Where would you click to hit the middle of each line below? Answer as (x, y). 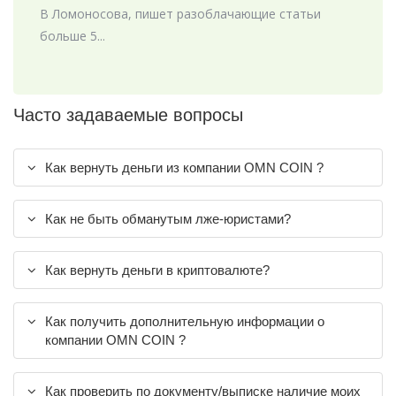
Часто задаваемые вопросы (128, 115)
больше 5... (72, 36)
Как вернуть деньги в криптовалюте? (157, 270)
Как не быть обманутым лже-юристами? (168, 219)
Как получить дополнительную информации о (185, 322)
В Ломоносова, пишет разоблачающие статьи (180, 14)
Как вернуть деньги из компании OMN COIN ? (184, 168)
